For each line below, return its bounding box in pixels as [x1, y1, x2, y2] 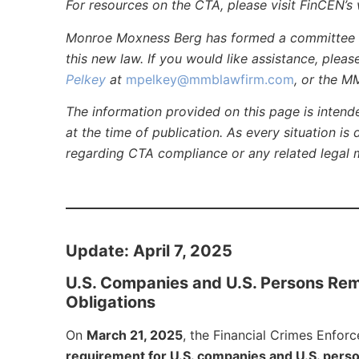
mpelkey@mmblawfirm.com [126, 71, 294, 87]
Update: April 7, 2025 [66, 241, 232, 261]
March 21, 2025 [87, 327, 183, 344]
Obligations [66, 292, 155, 313]
